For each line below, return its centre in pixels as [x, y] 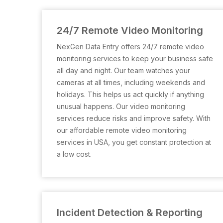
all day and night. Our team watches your [123, 70]
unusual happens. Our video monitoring [121, 106]
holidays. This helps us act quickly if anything [130, 94]
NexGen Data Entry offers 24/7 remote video [130, 47]
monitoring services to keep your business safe [135, 58]
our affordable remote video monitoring [122, 130]
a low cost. [74, 154]
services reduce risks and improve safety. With [134, 118]
